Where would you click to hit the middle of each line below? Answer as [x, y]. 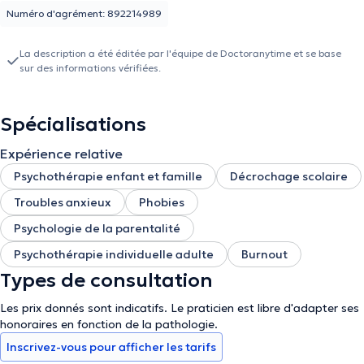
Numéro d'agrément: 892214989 [84, 13]
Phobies [162, 202]
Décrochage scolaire [289, 176]
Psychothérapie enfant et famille [108, 176]
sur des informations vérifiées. [90, 68]
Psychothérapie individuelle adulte [114, 254]
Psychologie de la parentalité [97, 228]
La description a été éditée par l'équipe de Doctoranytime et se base [180, 53]
